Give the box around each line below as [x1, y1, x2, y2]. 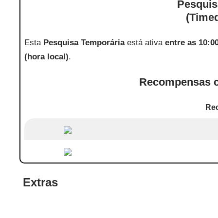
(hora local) [24, 52, 69, 62]
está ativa [125, 38, 165, 48]
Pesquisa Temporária [43, 38, 125, 48]
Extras [19, 176, 58, 189]
